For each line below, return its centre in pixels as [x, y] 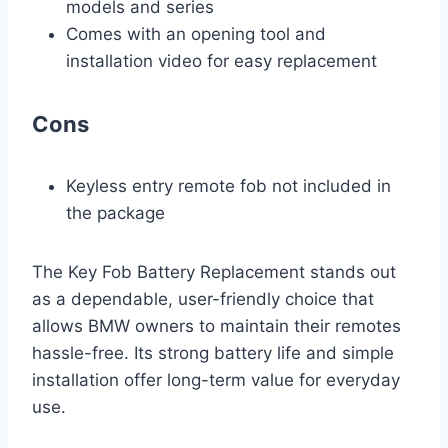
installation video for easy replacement [221, 61]
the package [115, 213]
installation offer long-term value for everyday [216, 380]
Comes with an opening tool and [196, 34]
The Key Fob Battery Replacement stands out [214, 272]
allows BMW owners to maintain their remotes [216, 326]
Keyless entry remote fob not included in [228, 186]
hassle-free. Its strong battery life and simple [213, 353]
